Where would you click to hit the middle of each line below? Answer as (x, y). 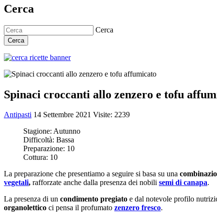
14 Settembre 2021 (63, 115)
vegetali (16, 183)
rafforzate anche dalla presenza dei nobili (95, 183)
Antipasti (18, 115)
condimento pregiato (94, 199)
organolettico (25, 208)
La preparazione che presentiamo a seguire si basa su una (92, 174)
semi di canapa (183, 183)
